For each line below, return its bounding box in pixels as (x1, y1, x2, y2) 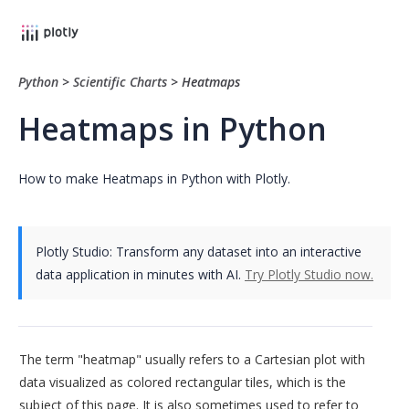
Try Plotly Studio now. (245, 265, 373, 283)
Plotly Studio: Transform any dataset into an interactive (36, 242, 362, 260)
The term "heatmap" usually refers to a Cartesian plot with (19, 350, 365, 368)
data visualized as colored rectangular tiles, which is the (19, 372, 346, 391)
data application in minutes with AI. (36, 265, 245, 283)
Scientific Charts (73, 73, 167, 90)
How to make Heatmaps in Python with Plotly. (18, 169, 290, 187)
